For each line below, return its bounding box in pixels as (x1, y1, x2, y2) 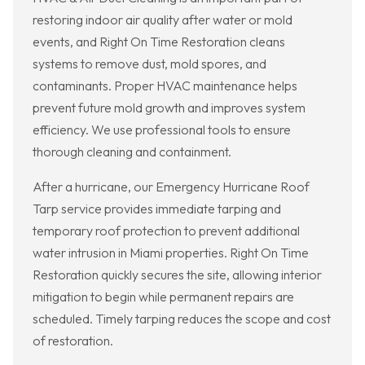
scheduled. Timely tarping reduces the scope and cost (33, 310, 331, 328)
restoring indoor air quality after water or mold (33, 11, 292, 29)
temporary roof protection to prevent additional (33, 222, 300, 240)
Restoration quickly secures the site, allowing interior (33, 266, 322, 284)
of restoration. (33, 332, 113, 350)
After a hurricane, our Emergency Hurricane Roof (33, 178, 310, 196)
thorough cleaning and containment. (33, 143, 231, 161)
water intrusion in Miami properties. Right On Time (33, 244, 309, 262)
